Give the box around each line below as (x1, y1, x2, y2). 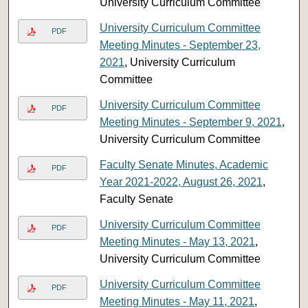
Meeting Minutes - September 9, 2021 (99, 115, 282, 128)
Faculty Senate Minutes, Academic (99, 158, 268, 170)
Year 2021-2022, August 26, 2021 (99, 175, 263, 188)
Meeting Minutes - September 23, (99, 38, 261, 51)
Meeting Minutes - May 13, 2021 (99, 235, 255, 247)
